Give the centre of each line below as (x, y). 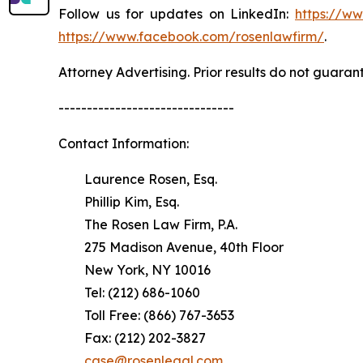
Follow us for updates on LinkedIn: (177, 14)
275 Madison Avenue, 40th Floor (171, 248)
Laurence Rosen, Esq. (138, 179)
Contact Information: (124, 144)
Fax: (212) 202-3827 (132, 338)
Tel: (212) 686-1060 (129, 293)
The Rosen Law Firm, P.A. (148, 225)
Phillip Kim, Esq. (119, 202)
